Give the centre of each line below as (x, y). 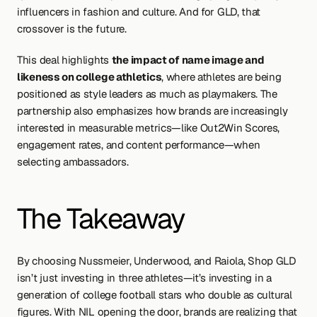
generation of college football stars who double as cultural (155, 295)
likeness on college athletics (90, 77)
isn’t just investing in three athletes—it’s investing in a (144, 278)
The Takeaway (101, 219)
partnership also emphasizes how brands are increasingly (152, 111)
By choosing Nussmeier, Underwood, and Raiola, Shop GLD (156, 261)
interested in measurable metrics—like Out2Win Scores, (149, 128)
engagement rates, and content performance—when (139, 145)
